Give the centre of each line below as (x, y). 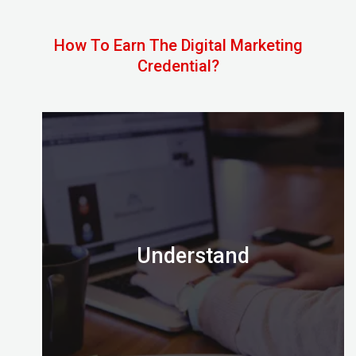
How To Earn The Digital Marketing (178, 45)
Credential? (178, 66)
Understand (193, 255)
